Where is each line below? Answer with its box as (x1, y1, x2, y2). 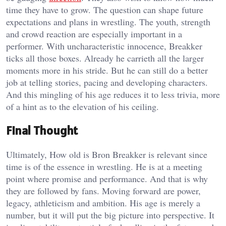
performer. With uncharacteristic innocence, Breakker (6, 39, 202, 52)
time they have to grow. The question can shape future (6, 3, 203, 16)
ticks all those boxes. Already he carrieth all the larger (6, 51, 204, 64)
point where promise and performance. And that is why (6, 172, 208, 185)
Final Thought (6, 122, 78, 138)
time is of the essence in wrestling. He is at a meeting (6, 160, 202, 173)
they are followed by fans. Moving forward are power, (6, 184, 201, 197)
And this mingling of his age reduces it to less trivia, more (6, 88, 220, 100)
